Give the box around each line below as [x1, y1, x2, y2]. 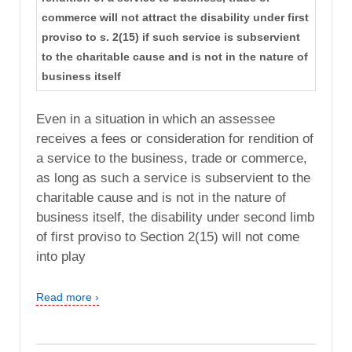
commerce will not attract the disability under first [41, 11, 309, 24]
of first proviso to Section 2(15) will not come [36, 229, 299, 244]
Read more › [36, 290, 99, 303]
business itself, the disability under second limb [36, 209, 314, 225]
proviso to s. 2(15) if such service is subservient [41, 31, 300, 44]
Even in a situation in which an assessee [36, 111, 275, 126]
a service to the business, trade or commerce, [36, 150, 307, 166]
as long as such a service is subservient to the [36, 170, 310, 185]
